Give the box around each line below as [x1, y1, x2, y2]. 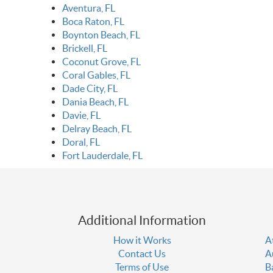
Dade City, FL [62, 83, 118, 94]
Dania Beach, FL [62, 96, 129, 108]
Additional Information [78, 213, 207, 228]
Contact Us [118, 248, 166, 260]
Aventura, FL [62, 2, 115, 14]
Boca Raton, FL [62, 16, 124, 27]
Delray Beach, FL [62, 123, 132, 135]
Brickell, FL [62, 43, 107, 54]
